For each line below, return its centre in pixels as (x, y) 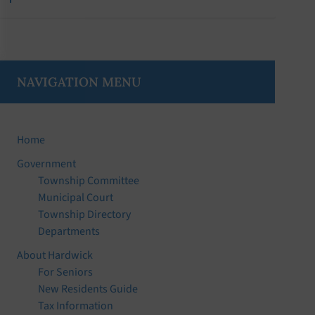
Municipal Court (76, 197)
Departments (69, 231)
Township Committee (89, 180)
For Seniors (66, 272)
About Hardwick (55, 255)
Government (47, 163)
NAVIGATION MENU (79, 82)
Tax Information (76, 306)
